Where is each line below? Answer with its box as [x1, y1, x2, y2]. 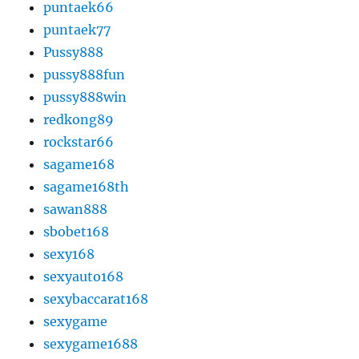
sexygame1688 [43, 335, 139, 352]
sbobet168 [43, 223, 110, 240]
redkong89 [43, 111, 115, 127]
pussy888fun [43, 66, 126, 83]
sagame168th [43, 178, 130, 195]
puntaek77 [43, 21, 111, 38]
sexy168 [43, 245, 95, 262]
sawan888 [43, 200, 108, 217]
